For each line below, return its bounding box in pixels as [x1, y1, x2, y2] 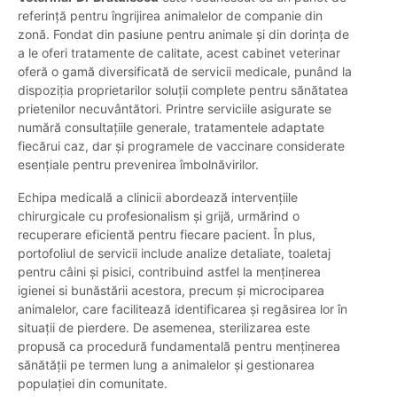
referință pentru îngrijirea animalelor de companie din [18, 8, 323, 24]
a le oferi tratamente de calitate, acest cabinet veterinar [18, 45, 340, 61]
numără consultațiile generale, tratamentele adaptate [18, 120, 324, 136]
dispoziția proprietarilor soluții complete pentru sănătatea [18, 82, 348, 98]
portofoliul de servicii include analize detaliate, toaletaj [18, 245, 331, 261]
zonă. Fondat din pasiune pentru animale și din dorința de [18, 27, 349, 43]
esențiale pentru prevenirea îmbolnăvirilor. [18, 157, 259, 173]
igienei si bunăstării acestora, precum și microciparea [18, 283, 324, 299]
